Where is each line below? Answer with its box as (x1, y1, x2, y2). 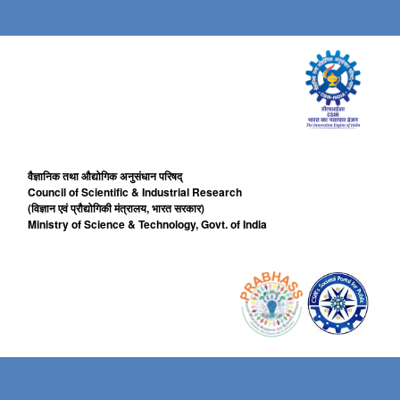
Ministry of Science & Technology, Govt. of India (28, 216, 267, 232)
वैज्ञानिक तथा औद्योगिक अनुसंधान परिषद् (28, 168, 182, 184)
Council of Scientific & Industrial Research (28, 184, 242, 200)
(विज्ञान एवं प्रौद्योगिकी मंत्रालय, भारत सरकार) (28, 200, 204, 216)
